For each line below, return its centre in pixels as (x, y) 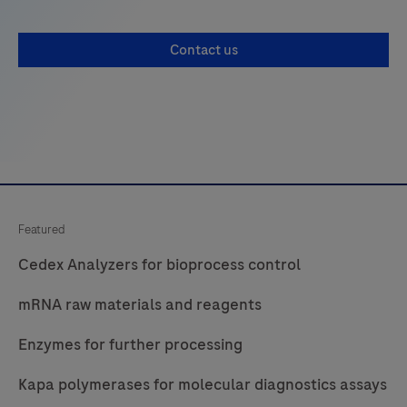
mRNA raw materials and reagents (140, 304)
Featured (41, 229)
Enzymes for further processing (130, 344)
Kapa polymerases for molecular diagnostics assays (203, 384)
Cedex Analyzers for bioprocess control (159, 264)
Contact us (203, 50)
